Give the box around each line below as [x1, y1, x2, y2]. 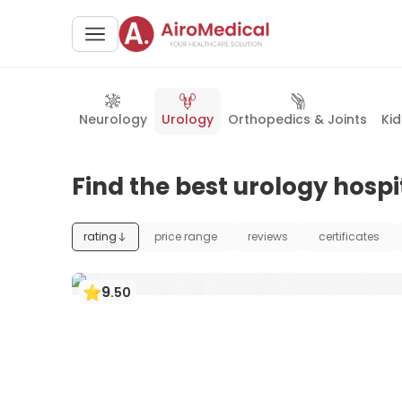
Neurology [79, 110, 147, 128]
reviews [248, 229, 288, 244]
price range [154, 229, 217, 244]
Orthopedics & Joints [228, 110, 367, 128]
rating [83, 229, 117, 244]
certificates [319, 229, 380, 244]
